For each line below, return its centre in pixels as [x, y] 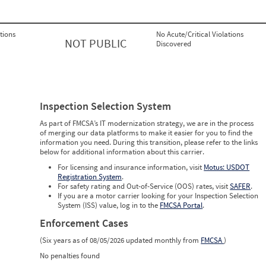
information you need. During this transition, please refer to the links [149, 142]
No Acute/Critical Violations [200, 34]
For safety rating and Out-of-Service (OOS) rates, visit [144, 186]
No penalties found [70, 256]
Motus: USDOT [227, 167]
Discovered [174, 44]
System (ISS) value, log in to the [109, 205]
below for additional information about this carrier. [122, 152]
